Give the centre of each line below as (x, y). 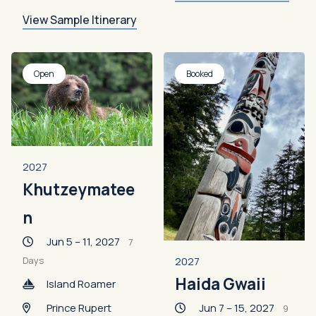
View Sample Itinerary (80, 20)
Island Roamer (81, 284)
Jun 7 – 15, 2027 (241, 308)
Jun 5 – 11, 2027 (87, 242)
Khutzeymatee (79, 190)
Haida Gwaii (220, 284)
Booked (200, 74)
